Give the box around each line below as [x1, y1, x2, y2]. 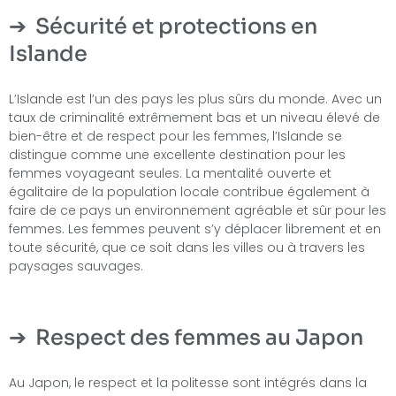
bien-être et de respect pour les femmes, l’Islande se [9, 126, 342, 145]
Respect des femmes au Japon [35, 324, 363, 352]
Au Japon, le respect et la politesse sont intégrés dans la [9, 374, 367, 392]
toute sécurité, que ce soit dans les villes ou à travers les [9, 238, 365, 256]
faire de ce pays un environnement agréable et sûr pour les [9, 201, 386, 219]
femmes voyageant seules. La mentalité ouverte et [9, 164, 331, 182]
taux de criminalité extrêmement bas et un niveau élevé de [9, 108, 380, 126]
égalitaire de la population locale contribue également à [9, 182, 369, 201]
